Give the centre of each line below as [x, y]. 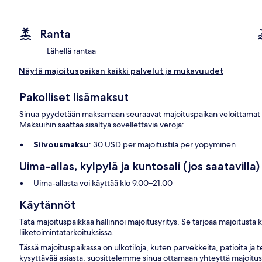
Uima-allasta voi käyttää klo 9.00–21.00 [103, 183]
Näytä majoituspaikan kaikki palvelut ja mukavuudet [121, 71]
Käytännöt [48, 205]
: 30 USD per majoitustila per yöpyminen [163, 145]
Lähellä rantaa [71, 51]
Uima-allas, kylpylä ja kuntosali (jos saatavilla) [140, 166]
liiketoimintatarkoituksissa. [67, 232]
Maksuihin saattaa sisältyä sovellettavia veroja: [102, 125]
